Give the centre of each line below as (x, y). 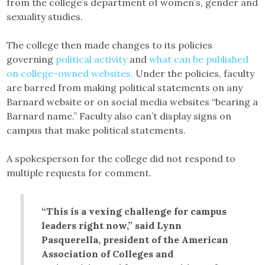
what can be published (199, 59)
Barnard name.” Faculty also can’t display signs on (119, 116)
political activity (92, 59)
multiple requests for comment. (79, 172)
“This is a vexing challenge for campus (134, 211)
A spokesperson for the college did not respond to (121, 158)
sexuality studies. (45, 16)
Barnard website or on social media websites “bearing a (132, 101)
